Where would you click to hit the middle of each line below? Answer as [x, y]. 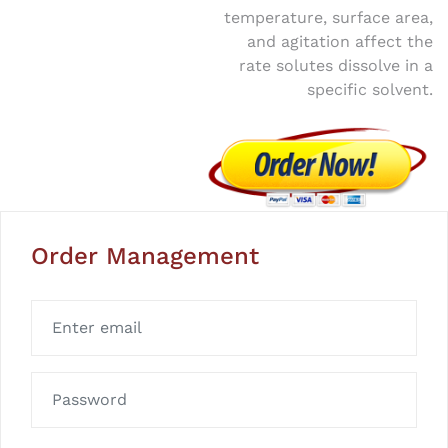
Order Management [145, 256]
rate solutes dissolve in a [336, 66]
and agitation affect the [340, 42]
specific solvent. [370, 90]
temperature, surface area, [328, 18]
